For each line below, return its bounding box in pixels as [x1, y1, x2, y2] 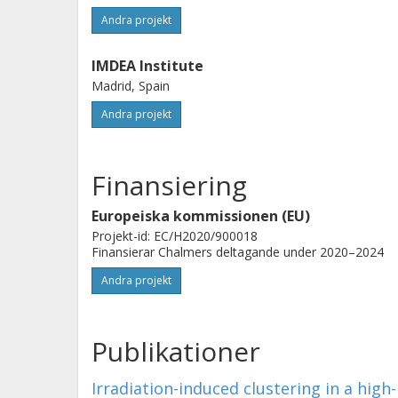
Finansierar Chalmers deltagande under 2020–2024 [92, 243, 384, 260]
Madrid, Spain [92, 77, 170, 94]
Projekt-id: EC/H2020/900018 [92, 227, 258, 244]
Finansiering [92, 167, 247, 203]
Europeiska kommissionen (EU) [92, 206, 310, 226]
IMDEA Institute [92, 56, 203, 76]
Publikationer [92, 333, 260, 370]
